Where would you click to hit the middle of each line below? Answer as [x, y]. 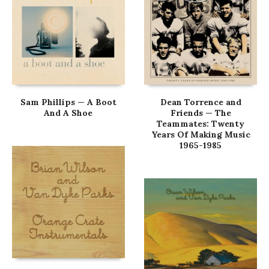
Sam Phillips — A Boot [68, 102]
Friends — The [201, 113]
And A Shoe [68, 113]
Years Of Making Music [201, 134]
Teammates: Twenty [201, 123]
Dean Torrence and [201, 102]
